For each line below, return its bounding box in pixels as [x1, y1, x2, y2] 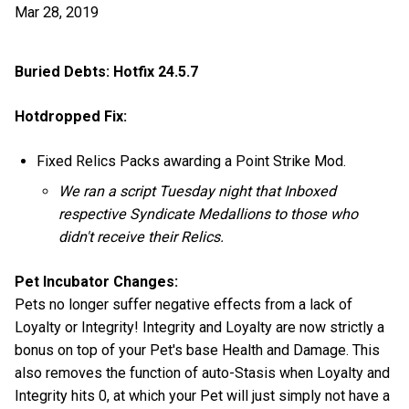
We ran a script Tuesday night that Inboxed [58, 183, 337, 201]
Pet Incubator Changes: [15, 273, 178, 291]
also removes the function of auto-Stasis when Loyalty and [15, 364, 390, 383]
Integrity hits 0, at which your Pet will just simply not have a [15, 387, 390, 405]
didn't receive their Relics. [58, 228, 225, 246]
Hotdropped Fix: [15, 108, 127, 126]
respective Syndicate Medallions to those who [58, 205, 359, 224]
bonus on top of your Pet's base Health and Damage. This [15, 341, 380, 360]
